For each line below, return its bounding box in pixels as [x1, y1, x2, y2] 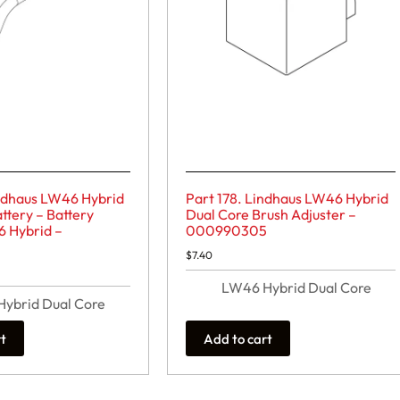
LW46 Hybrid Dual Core [221, 279, 371, 297]
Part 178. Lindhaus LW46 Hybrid [185, 189, 388, 208]
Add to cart [203, 329, 272, 347]
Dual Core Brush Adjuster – [185, 205, 356, 224]
